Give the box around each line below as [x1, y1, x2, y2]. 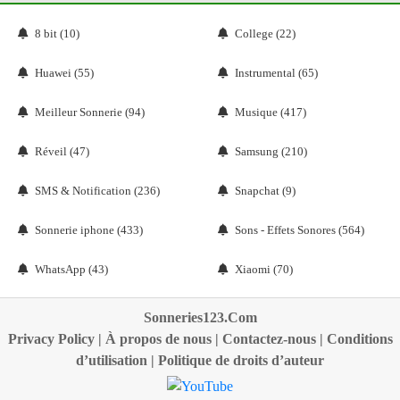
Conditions [326, 331, 393, 346]
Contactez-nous [221, 331, 316, 346]
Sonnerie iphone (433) [35, 223, 143, 237]
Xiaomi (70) [235, 262, 293, 276]
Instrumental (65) [235, 66, 318, 79]
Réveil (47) [35, 145, 89, 158]
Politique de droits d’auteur [158, 353, 324, 368]
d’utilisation [76, 353, 147, 368]
